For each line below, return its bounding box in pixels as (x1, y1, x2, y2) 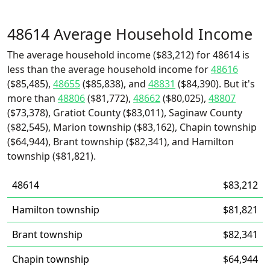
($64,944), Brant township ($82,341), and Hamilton (7, 135, 234, 148)
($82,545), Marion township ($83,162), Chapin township (7, 121, 257, 134)
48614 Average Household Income (7, 24, 253, 44)
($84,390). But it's (175, 77, 255, 90)
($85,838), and (80, 77, 148, 90)
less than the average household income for (7, 63, 211, 76)
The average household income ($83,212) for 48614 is (7, 48, 250, 61)
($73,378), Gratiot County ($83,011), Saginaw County (7, 106, 242, 119)
